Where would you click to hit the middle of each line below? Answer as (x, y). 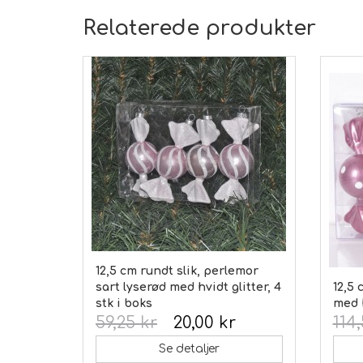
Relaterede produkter (199, 28)
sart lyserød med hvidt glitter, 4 (188, 287)
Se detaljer (189, 348)
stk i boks (124, 303)
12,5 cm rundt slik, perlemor (177, 271)
